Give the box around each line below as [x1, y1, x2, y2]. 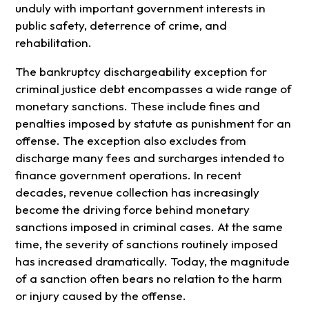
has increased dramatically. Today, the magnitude [14, 254, 290, 269]
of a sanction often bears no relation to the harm [14, 271, 282, 286]
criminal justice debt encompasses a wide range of [14, 81, 292, 97]
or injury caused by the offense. [14, 288, 186, 303]
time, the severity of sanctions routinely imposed [14, 237, 278, 252]
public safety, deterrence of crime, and [14, 18, 227, 33]
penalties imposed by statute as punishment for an [14, 116, 291, 131]
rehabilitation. [14, 35, 92, 50]
